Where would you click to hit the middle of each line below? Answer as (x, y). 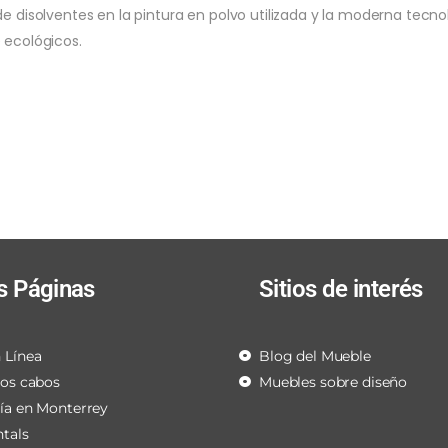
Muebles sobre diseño (333, 382)
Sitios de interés (341, 289)
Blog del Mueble (315, 356)
